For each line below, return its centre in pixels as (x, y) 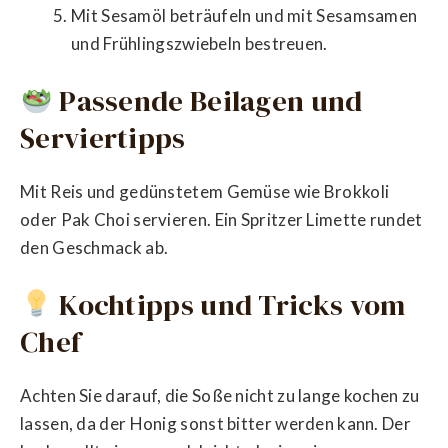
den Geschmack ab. (94, 247)
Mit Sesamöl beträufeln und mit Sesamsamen (244, 15)
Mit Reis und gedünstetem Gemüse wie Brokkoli (205, 191)
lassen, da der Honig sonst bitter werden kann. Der (215, 423)
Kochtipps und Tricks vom (229, 305)
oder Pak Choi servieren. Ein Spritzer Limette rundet (221, 219)
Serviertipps (103, 138)
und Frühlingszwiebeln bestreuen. (199, 43)
